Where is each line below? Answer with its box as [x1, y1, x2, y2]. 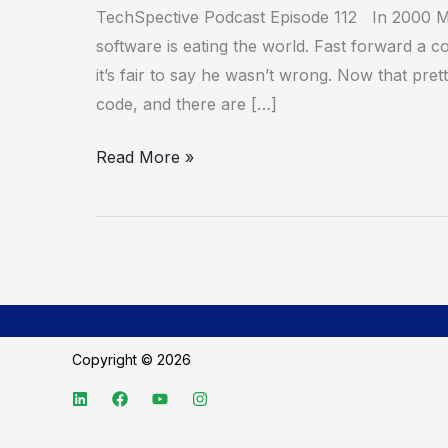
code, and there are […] [96, 93, 277, 114]
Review [95, 20, 149, 41]
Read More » [96, 146, 194, 167]
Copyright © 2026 [72, 351, 195, 369]
